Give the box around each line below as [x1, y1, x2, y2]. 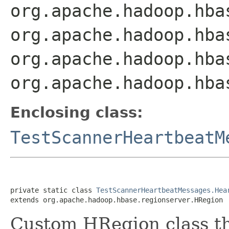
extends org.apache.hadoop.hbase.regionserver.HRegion [10, 195, 223, 204]
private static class [10, 186, 96, 194]
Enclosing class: [10, 103, 143, 121]
